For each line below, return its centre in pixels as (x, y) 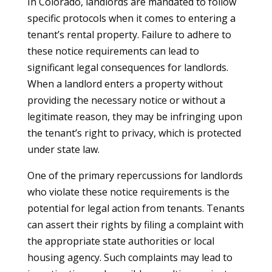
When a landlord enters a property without (125, 84)
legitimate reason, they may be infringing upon (134, 117)
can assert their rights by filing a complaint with (135, 225)
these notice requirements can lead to (113, 51)
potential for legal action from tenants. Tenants (136, 208)
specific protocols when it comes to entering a (131, 18)
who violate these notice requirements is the (128, 192)
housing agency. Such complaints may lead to (130, 257)
